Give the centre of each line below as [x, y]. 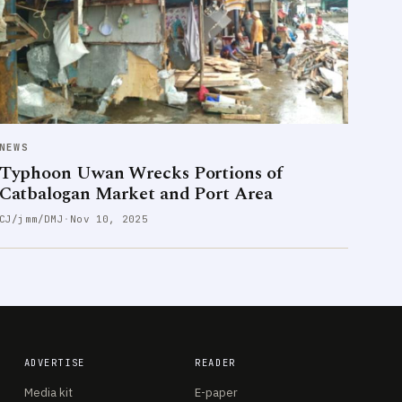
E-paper [217, 392]
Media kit [48, 392]
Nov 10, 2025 [109, 218]
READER [215, 362]
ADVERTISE [54, 362]
